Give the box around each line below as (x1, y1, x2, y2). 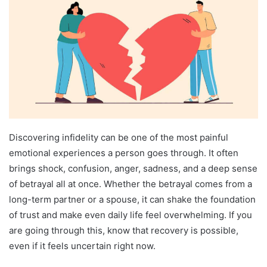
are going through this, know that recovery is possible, (9, 225, 238, 237)
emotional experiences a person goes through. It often (9, 147, 238, 159)
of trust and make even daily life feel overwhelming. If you (9, 209, 252, 221)
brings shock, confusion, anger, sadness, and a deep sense (9, 163, 257, 175)
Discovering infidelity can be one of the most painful (9, 132, 228, 144)
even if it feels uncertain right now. (9, 240, 156, 252)
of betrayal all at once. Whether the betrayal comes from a (9, 178, 252, 190)
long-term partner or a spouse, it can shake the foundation (9, 194, 256, 206)
